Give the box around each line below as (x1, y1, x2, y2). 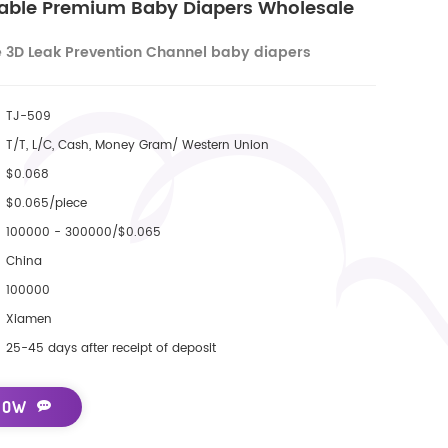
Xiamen (5, 309, 52, 329)
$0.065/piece (5, 193, 87, 213)
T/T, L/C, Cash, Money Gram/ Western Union (5, 135, 269, 155)
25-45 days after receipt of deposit (5, 338, 216, 358)
